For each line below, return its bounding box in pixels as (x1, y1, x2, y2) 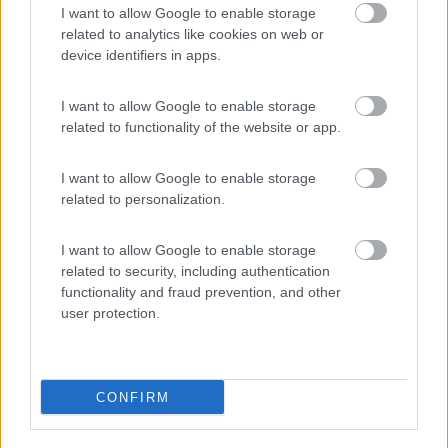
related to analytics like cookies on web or (61, 26, 324, 42)
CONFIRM (95, 389, 170, 405)
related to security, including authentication (61, 263, 330, 279)
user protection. (61, 305, 160, 321)
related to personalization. (61, 191, 225, 207)
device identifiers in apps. (61, 47, 221, 63)
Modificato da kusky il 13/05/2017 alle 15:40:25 (15, 389, 281, 405)
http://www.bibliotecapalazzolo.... (15, 351, 235, 369)
